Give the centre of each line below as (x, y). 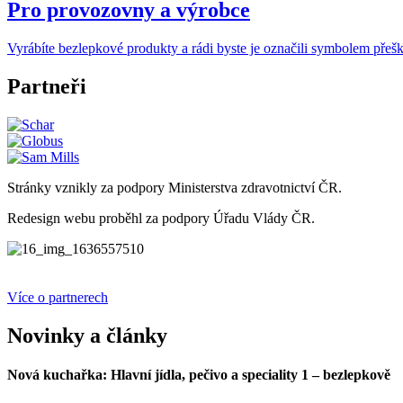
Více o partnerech (58, 297)
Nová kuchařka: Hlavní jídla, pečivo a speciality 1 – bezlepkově (199, 375)
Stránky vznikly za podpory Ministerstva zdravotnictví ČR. (175, 187)
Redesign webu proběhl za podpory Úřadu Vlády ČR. (161, 218)
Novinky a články (87, 335)
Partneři (47, 86)
